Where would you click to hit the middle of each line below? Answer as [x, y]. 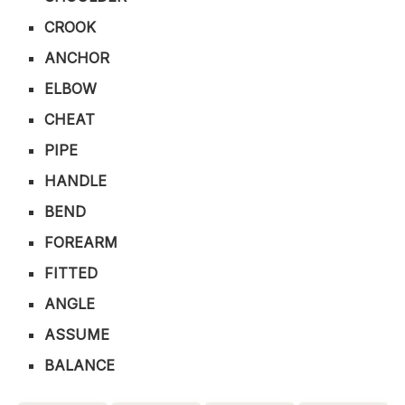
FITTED [71, 273]
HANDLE [76, 181]
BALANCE [80, 366]
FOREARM [81, 243]
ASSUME [77, 335]
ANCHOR [77, 58]
